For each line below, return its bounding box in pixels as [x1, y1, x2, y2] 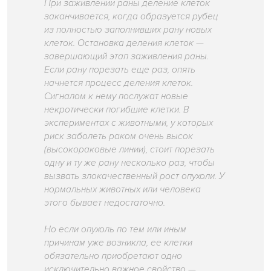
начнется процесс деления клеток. [44, 77, 194, 89]
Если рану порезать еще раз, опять [44, 64, 196, 76]
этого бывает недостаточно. [44, 197, 166, 209]
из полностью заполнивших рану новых [44, 24, 212, 36]
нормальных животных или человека [44, 183, 201, 195]
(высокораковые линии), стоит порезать [44, 143, 215, 155]
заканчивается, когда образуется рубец [44, 10, 219, 22]
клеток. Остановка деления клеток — [44, 37, 204, 49]
